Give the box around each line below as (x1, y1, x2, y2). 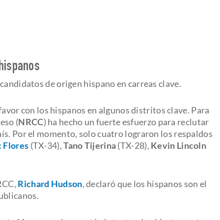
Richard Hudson (18, 178, 82, 189)
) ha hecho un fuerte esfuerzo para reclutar (43, 116, 209, 127)
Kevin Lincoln (151, 139, 207, 151)
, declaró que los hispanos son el (82, 178, 207, 189)
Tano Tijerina (63, 139, 116, 151)
